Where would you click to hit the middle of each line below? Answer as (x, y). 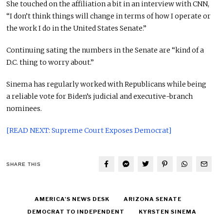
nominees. (24, 109)
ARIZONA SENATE (153, 199)
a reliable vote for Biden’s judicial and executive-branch (100, 97)
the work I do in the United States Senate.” (77, 28)
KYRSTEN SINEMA (168, 212)
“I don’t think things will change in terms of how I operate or (109, 16)
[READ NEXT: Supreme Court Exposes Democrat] (89, 131)
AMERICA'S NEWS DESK (72, 199)
